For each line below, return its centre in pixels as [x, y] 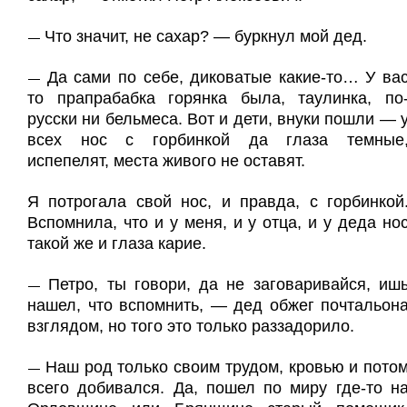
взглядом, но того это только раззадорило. [191, 326]
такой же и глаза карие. [117, 243]
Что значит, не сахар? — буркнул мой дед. [206, 36]
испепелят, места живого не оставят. [166, 161]
